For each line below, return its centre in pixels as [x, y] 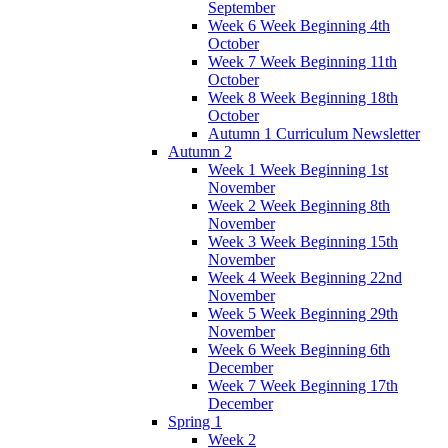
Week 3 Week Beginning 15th [303, 241]
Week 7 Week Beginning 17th [303, 385]
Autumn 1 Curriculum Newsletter [314, 133]
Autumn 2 [200, 151]
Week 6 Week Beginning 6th [299, 349]
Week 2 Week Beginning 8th [299, 205]
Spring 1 [195, 421]
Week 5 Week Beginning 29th [303, 313]
